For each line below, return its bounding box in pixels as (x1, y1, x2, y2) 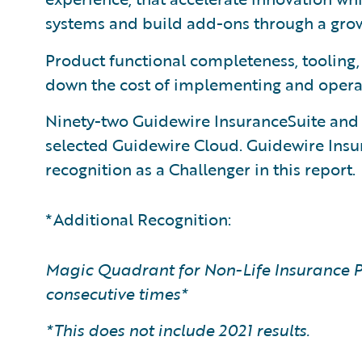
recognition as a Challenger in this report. (45, 157, 356, 181)
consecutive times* (45, 281, 187, 305)
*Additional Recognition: (45, 207, 231, 231)
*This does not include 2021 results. (45, 318, 309, 342)
